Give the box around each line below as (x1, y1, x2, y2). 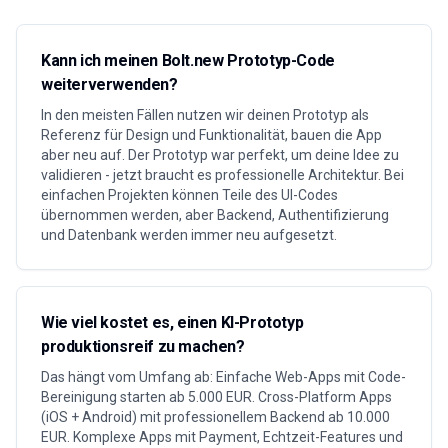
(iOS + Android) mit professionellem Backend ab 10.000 (41, 409, 390, 425)
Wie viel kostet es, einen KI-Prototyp (41, 313, 304, 332)
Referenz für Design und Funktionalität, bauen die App (41, 127, 382, 143)
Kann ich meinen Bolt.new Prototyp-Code (41, 51, 335, 70)
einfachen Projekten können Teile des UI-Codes (41, 187, 338, 203)
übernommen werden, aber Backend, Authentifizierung (41, 207, 389, 223)
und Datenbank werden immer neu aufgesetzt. (41, 227, 337, 243)
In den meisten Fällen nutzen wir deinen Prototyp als (41, 107, 369, 123)
